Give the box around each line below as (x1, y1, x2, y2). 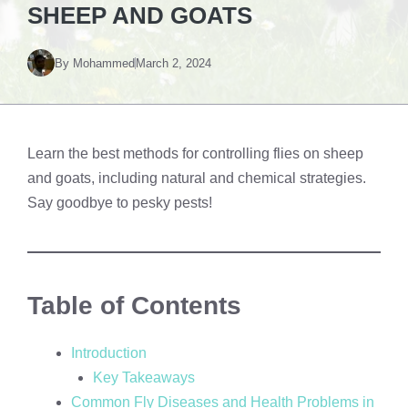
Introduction (71, 345, 147, 361)
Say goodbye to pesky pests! (27, 195, 212, 210)
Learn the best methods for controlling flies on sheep (27, 146, 363, 161)
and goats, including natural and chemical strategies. (27, 170, 366, 186)
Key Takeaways (93, 370, 195, 385)
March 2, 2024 (136, 56, 211, 70)
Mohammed (73, 56, 135, 70)
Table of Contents (27, 291, 241, 320)
